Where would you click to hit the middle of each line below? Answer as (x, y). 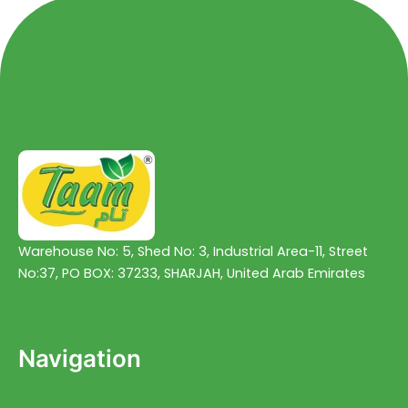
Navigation (80, 359)
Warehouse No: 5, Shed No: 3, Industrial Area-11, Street (193, 251)
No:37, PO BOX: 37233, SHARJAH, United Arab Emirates (192, 273)
